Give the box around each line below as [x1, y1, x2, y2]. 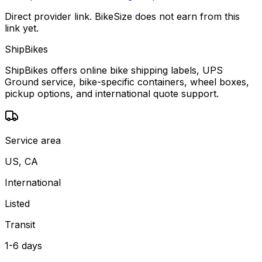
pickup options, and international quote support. [5, 87, 219, 99]
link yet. [5, 22, 39, 34]
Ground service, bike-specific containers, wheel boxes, [5, 75, 249, 88]
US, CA [5, 155, 38, 167]
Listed [5, 197, 30, 209]
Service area [5, 134, 61, 146]
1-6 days [5, 239, 42, 251]
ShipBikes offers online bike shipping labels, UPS [5, 64, 223, 76]
